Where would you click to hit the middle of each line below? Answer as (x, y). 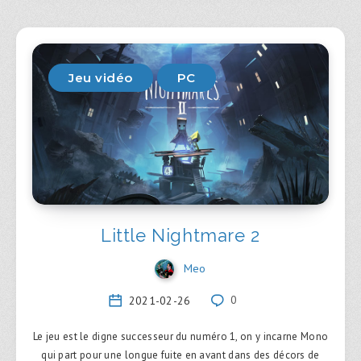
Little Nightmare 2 (180, 236)
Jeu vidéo (101, 78)
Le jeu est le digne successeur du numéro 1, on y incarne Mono (180, 336)
